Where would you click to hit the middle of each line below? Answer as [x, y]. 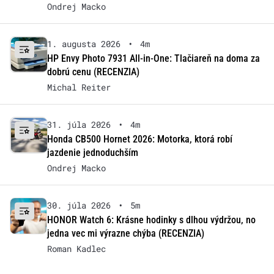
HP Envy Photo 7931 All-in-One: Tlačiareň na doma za [153, 58]
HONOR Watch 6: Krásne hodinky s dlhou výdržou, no [151, 220]
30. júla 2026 [79, 205]
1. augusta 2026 [83, 43]
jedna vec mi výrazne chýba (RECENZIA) [125, 233]
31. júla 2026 [79, 124]
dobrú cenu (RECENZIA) [93, 72]
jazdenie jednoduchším [92, 152]
